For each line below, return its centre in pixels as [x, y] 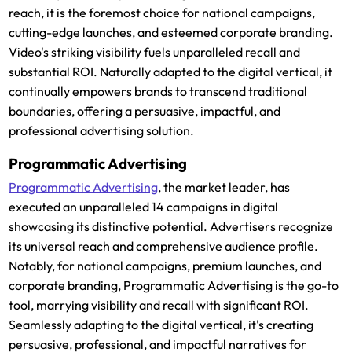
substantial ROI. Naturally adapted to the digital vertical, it [171, 72]
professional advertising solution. [102, 131]
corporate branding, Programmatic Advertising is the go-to [174, 286]
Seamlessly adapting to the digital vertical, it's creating [161, 325]
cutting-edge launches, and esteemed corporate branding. [171, 33]
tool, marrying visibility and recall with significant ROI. [159, 305]
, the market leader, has [224, 187]
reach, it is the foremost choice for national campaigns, [162, 13]
